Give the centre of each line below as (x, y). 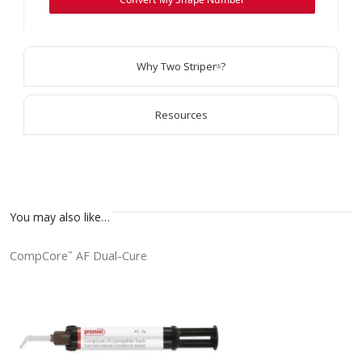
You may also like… (60, 217)
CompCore (39, 256)
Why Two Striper (177, 67)
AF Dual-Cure (110, 256)
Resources (181, 115)
